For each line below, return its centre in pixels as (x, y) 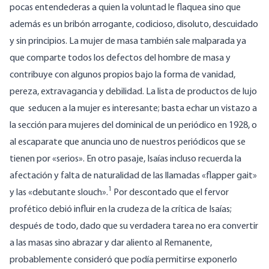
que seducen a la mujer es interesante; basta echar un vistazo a (133, 109)
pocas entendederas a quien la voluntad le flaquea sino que (125, 8)
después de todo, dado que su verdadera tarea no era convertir (134, 227)
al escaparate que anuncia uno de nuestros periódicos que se (128, 143)
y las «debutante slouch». (59, 193)
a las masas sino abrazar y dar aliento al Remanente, (111, 243)
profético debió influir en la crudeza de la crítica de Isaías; (121, 210)
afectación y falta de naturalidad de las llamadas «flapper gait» (133, 176)
